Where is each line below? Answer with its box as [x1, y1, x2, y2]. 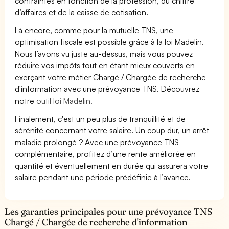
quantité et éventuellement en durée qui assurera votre [15, 160, 209, 171]
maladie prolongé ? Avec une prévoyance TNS [15, 136, 179, 147]
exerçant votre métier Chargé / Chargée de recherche [15, 72, 207, 82]
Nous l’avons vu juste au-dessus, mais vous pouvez [15, 48, 193, 59]
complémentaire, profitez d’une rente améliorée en [15, 148, 196, 159]
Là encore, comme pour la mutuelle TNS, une [15, 25, 174, 35]
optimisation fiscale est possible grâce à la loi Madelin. [15, 36, 204, 47]
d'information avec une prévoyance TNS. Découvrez [15, 83, 200, 94]
